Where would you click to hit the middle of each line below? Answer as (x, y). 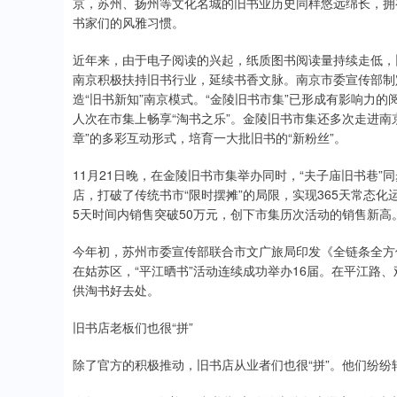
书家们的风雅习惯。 (128, 22)
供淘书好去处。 (116, 290)
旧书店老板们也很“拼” (133, 327)
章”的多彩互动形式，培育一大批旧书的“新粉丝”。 (210, 137)
